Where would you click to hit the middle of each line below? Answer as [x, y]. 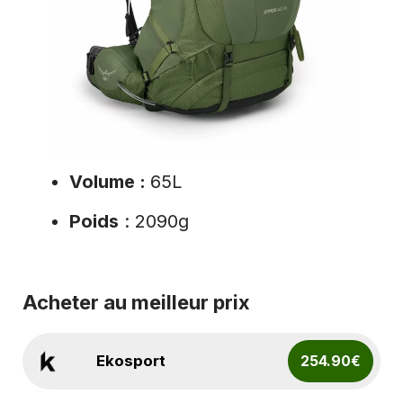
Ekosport [130, 360]
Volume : [109, 181]
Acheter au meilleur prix [136, 302]
